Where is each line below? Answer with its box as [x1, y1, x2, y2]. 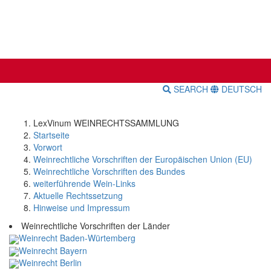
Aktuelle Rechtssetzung [33, 189, 123, 202]
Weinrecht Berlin [19, 256, 82, 269]
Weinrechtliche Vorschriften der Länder [21, 220, 170, 232]
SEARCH [171, 83, 211, 96]
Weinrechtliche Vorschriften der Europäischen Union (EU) [33, 153, 252, 166]
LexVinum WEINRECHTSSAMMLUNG [33, 117, 179, 129]
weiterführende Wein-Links [33, 177, 135, 190]
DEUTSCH [219, 83, 262, 96]
